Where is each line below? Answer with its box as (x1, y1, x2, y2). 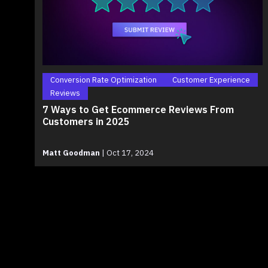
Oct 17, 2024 (105, 147, 154, 158)
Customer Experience (172, 74, 250, 85)
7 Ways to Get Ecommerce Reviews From (42, 103, 234, 116)
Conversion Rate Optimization (50, 74, 157, 85)
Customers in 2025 (42, 115, 130, 128)
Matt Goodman (42, 147, 100, 158)
